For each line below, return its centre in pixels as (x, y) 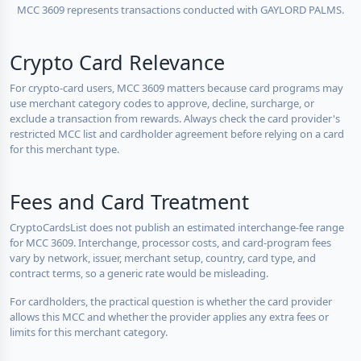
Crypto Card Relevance (117, 62)
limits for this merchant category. (89, 332)
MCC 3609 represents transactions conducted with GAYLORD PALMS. (180, 9)
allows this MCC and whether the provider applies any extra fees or (169, 316)
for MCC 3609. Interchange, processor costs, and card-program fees (170, 242)
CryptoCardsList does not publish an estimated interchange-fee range (177, 227)
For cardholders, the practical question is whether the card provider (171, 301)
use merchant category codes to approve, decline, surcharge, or (162, 103)
